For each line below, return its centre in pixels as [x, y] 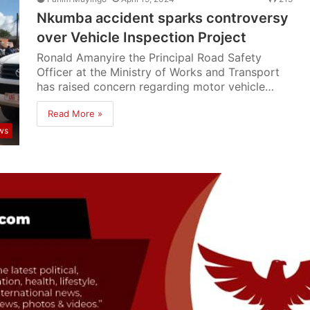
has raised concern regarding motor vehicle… [156, 86]
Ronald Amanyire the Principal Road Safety [149, 57]
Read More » [75, 113]
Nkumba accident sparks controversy [163, 18]
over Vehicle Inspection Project [142, 37]
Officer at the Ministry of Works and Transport [158, 72]
